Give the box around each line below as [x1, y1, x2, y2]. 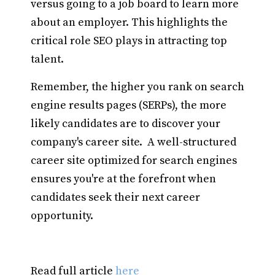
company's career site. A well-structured [31, 135, 236, 149]
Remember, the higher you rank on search [31, 80, 244, 94]
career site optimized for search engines [31, 153, 237, 168]
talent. [31, 52, 64, 66]
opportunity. [31, 209, 93, 223]
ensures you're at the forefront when [31, 172, 216, 186]
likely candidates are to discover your [31, 117, 220, 131]
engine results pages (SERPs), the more [31, 98, 227, 112]
